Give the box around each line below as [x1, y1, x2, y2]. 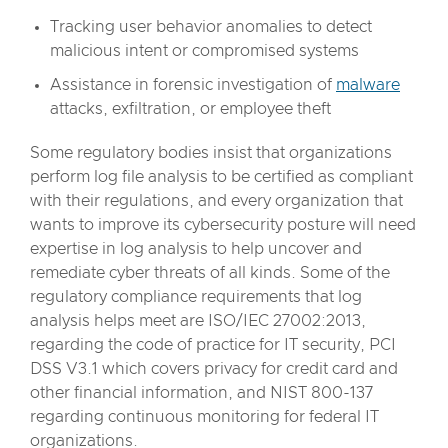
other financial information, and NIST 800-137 [30, 385, 373, 401]
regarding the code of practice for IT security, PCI [30, 337, 396, 353]
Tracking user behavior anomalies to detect [50, 19, 372, 35]
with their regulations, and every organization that [30, 193, 403, 209]
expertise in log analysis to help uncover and [30, 241, 362, 257]
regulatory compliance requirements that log [30, 289, 362, 305]
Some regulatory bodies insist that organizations [30, 145, 392, 161]
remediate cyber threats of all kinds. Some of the [30, 265, 390, 281]
